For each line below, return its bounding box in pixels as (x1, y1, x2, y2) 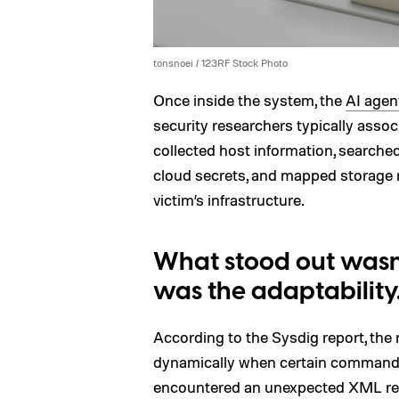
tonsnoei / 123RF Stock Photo (153, 55, 288, 69)
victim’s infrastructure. (153, 189, 305, 209)
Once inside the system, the (153, 89, 346, 110)
